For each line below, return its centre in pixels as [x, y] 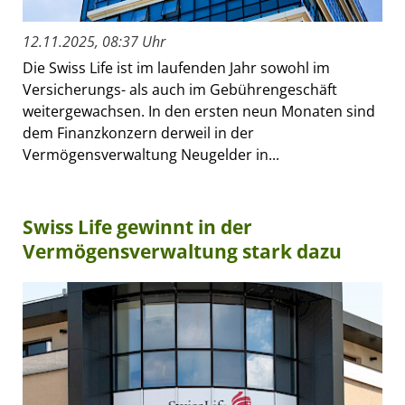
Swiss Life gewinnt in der [137, 226]
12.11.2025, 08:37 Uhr [94, 41]
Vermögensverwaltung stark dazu [182, 251]
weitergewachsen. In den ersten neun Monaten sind [199, 111]
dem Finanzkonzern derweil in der [138, 132]
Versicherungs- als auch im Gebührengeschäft [180, 89]
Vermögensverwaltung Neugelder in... [151, 154]
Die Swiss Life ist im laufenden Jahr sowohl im [176, 67]
